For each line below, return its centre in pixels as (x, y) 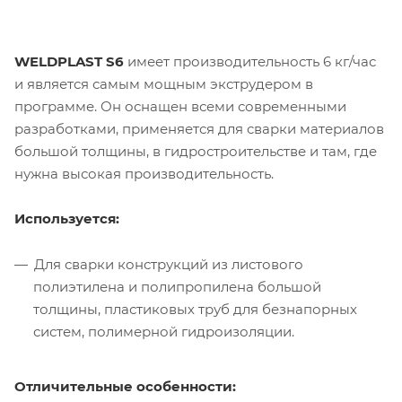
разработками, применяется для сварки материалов (199, 129)
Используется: (67, 219)
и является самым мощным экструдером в (164, 84)
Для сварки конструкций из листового (169, 265)
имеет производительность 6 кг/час (252, 62)
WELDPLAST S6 (71, 62)
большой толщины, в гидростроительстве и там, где (196, 152)
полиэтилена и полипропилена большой (177, 287)
